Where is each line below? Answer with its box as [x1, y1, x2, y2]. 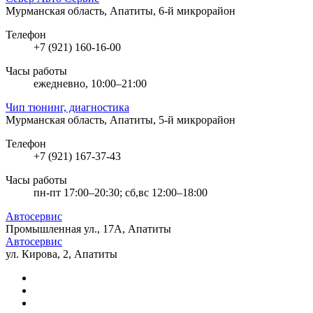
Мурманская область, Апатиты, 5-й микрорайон [6, 113, 235, 126]
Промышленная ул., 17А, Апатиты [6, 222, 171, 235]
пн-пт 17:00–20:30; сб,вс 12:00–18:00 [34, 186, 208, 198]
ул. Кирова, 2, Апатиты [6, 247, 117, 260]
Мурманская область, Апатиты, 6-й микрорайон [6, 4, 235, 17]
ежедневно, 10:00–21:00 [34, 77, 147, 89]
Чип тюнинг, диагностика [6, 101, 129, 113]
